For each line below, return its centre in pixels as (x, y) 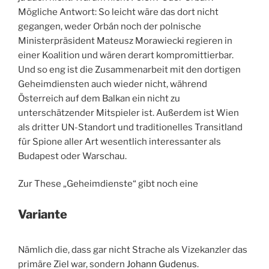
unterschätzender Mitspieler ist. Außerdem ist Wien (128, 113)
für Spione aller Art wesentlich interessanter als (119, 141)
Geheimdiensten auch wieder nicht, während (113, 84)
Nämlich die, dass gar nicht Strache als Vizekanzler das (133, 249)
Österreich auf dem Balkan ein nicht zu (99, 98)
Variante (43, 214)
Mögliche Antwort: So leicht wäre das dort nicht (118, 12)
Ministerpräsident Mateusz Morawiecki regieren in (125, 41)
